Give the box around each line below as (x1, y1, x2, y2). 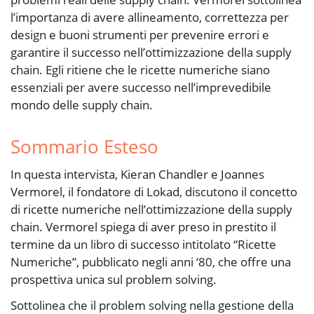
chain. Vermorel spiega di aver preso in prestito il (11, 219, 276, 235)
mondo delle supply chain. (11, 97, 153, 114)
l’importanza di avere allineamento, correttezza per (11, 9, 289, 26)
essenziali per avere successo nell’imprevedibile (11, 79, 271, 96)
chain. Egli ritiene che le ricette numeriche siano (11, 62, 270, 78)
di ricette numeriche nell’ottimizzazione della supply (11, 201, 292, 218)
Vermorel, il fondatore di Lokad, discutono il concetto (11, 184, 297, 200)
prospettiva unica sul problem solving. (11, 271, 217, 288)
